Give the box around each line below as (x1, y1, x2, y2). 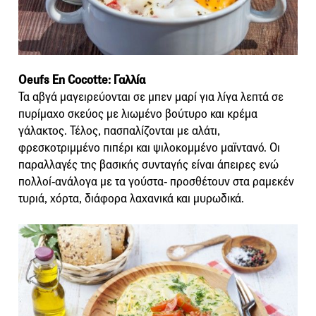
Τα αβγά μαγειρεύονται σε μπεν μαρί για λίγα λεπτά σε (18, 90, 284, 105)
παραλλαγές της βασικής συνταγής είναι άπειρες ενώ (18, 157, 279, 173)
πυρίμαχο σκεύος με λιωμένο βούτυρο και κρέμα (18, 107, 257, 122)
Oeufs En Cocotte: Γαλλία (18, 73, 145, 88)
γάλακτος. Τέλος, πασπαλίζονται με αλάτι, (18, 123, 220, 139)
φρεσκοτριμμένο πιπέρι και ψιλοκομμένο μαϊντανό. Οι (18, 140, 280, 156)
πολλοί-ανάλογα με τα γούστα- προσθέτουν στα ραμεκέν (18, 174, 294, 190)
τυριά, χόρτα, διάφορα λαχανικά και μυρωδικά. (18, 191, 244, 207)
